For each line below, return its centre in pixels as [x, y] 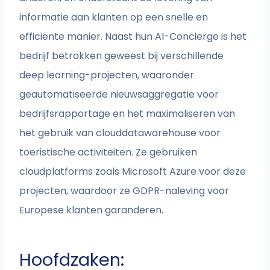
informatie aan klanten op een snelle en [114, 17]
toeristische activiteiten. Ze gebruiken [108, 152]
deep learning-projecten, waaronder [107, 75]
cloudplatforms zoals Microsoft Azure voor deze [133, 172]
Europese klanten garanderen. [93, 210]
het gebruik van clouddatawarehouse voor [120, 133]
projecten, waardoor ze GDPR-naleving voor [124, 191]
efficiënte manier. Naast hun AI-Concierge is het [133, 37]
